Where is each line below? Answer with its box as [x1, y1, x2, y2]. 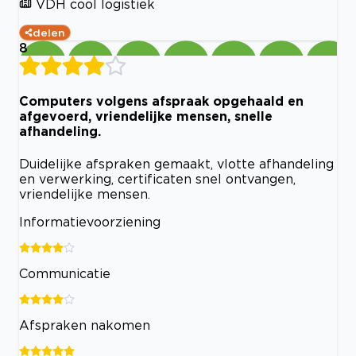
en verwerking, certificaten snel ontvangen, [19, 171, 296, 186]
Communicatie [19, 265, 110, 281]
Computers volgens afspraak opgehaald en [19, 94, 304, 109]
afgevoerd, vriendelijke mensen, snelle [19, 109, 273, 124]
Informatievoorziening [19, 214, 161, 229]
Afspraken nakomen [19, 317, 150, 332]
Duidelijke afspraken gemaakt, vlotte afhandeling [19, 156, 334, 171]
